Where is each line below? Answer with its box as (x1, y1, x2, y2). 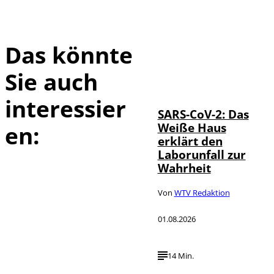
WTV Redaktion (174, 187, 230, 198)
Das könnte (5, 39, 133, 70)
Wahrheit (157, 160, 211, 176)
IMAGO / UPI (191, 68, 228, 77)
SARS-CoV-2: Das (157, 106, 249, 122)
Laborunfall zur (157, 146, 246, 162)
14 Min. (167, 250, 194, 262)
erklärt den (157, 133, 223, 149)
